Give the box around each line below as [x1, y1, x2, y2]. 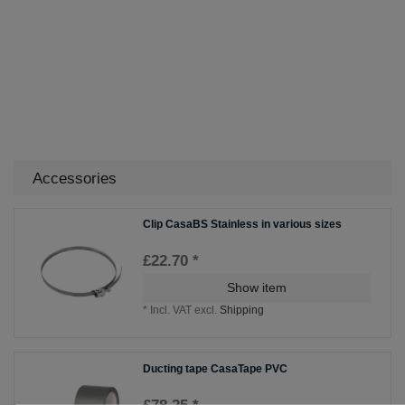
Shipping [220, 304, 265, 317]
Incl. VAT [150, 304, 193, 317]
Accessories [33, 169, 117, 187]
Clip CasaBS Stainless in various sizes [143, 218, 343, 231]
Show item [227, 280, 287, 296]
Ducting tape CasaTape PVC [143, 362, 288, 375]
